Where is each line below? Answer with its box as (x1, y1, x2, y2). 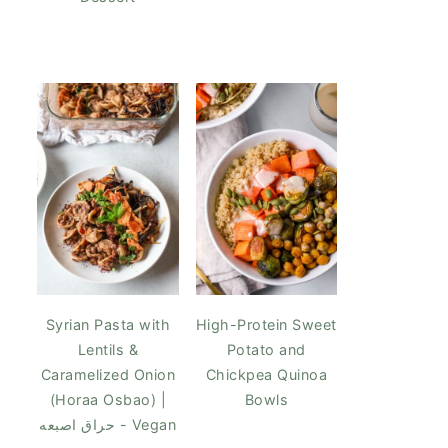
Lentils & (77, 340, 138, 358)
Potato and (226, 340, 306, 358)
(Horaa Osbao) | (49, 390, 166, 408)
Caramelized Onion (40, 365, 175, 383)
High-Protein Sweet (195, 315, 337, 333)
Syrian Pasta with (45, 315, 170, 333)
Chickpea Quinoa (205, 365, 327, 383)
